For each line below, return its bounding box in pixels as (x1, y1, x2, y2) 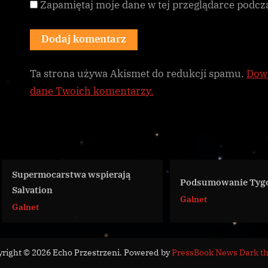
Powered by (123, 247, 172, 258)
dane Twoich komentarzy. (30, 84, 154, 98)
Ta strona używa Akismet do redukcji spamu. (30, 67, 246, 80)
